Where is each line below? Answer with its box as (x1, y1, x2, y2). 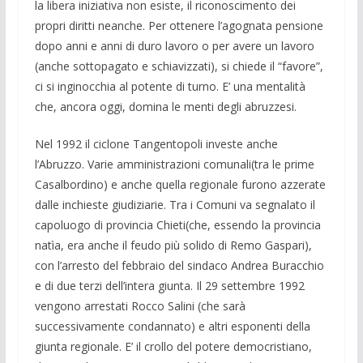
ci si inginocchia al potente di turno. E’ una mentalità (34, 78, 305, 94)
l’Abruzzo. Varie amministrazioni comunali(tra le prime (34, 156, 314, 172)
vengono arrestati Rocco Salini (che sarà (34, 297, 246, 314)
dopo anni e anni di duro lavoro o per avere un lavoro (34, 37, 314, 53)
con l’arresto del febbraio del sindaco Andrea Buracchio (34, 257, 324, 273)
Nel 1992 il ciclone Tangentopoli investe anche (34, 135, 278, 152)
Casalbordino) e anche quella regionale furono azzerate (34, 176, 326, 192)
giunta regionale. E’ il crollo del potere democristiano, (34, 338, 312, 354)
